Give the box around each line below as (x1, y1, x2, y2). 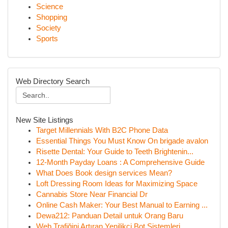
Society (36, 24, 61, 32)
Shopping (36, 13, 67, 21)
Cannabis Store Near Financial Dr (36, 190, 148, 198)
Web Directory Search (16, 77, 90, 85)
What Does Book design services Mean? (36, 169, 172, 177)
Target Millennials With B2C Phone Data (36, 126, 168, 134)
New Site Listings (16, 116, 73, 124)
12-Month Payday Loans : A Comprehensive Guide (36, 158, 205, 166)
